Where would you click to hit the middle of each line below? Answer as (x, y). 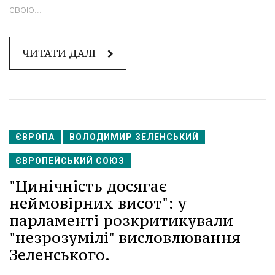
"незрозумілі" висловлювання (125, 238)
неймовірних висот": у (98, 203)
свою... (25, 10)
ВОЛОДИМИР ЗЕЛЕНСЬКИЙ (134, 137)
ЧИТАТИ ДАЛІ (60, 54)
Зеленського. (60, 255)
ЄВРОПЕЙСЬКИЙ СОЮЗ (70, 161)
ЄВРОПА (35, 137)
